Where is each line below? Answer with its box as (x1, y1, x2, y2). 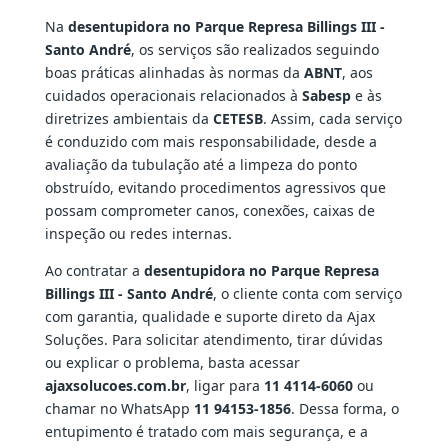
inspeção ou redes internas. (44, 224, 232, 244)
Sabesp (301, 86, 351, 106)
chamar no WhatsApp (44, 399, 194, 419)
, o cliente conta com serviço (212, 284, 402, 304)
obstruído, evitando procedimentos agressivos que (44, 178, 386, 198)
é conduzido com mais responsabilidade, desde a (44, 132, 377, 152)
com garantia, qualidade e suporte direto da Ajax (44, 307, 375, 327)
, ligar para (185, 376, 264, 396)
